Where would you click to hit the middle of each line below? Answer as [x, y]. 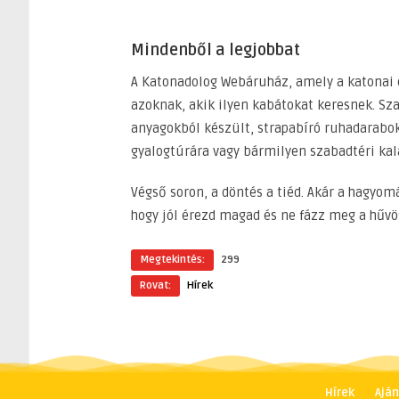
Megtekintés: [172, 259]
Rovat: [155, 285]
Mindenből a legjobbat [216, 49]
